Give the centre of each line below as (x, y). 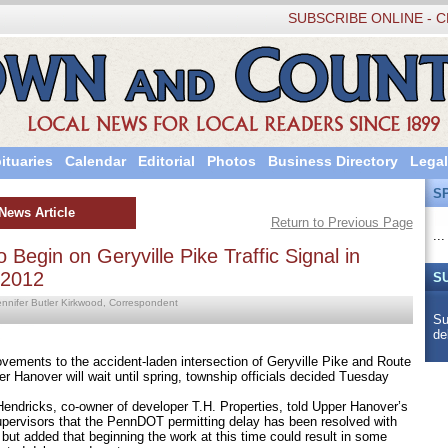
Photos (231, 161)
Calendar (95, 161)
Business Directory (332, 161)
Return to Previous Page (341, 222)
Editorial (166, 161)
